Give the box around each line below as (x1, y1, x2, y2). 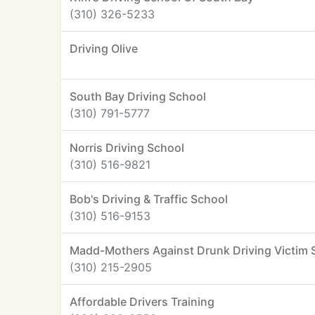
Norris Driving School (70, 141, 184, 155)
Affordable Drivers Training (70, 295, 214, 309)
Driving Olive (70, 41, 138, 56)
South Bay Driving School (70, 89, 206, 103)
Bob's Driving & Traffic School (70, 192, 228, 206)
